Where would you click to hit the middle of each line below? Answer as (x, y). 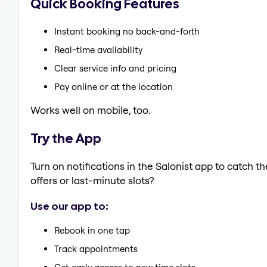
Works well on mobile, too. (91, 110)
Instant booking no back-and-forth (127, 31)
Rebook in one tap (92, 231)
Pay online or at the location (114, 86)
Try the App (66, 138)
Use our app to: (69, 206)
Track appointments (96, 249)
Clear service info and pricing (115, 68)
